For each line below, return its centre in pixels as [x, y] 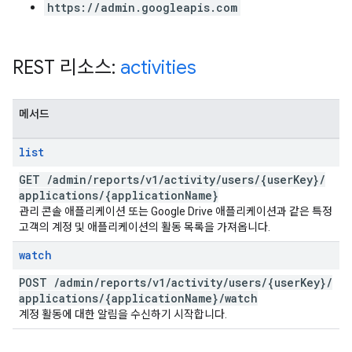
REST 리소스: [66, 68]
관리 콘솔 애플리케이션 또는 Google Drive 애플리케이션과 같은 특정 [176, 211]
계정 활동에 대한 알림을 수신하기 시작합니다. [123, 314]
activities [158, 68]
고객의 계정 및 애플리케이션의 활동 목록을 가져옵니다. [145, 227]
